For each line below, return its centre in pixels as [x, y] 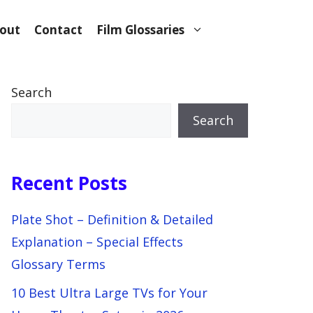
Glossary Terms [58, 264]
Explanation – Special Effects [97, 242]
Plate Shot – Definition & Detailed [112, 219]
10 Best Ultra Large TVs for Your [109, 293]
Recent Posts [69, 183]
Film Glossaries [140, 30]
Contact [58, 30]
